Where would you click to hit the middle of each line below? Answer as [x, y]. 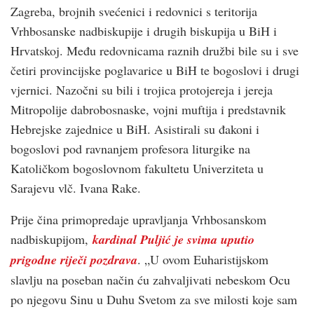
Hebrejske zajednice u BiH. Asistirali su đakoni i [135, 129]
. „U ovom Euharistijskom [203, 259]
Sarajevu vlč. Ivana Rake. [76, 187]
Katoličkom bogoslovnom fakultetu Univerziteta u [137, 168]
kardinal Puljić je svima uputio [173, 239]
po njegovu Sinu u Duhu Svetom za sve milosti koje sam [154, 299]
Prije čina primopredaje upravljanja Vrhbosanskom [138, 219]
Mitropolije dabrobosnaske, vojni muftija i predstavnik [148, 109]
